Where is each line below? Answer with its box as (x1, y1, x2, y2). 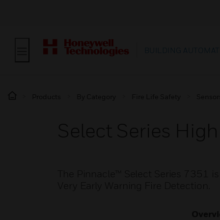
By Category (77, 92, 116, 101)
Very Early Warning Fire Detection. (57, 180, 210, 192)
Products (32, 92, 61, 101)
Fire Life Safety (132, 92, 181, 101)
